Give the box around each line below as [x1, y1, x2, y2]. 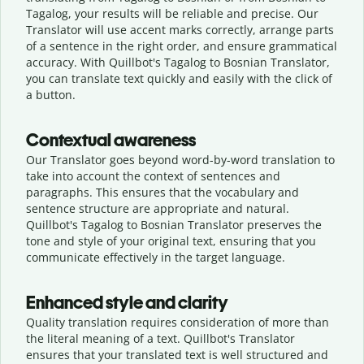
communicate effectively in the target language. [26, 249, 285, 265]
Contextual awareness [26, 128, 196, 151]
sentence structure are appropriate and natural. [26, 200, 289, 216]
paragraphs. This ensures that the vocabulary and [26, 184, 299, 200]
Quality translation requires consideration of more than [26, 314, 329, 330]
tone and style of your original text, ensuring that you [26, 232, 316, 249]
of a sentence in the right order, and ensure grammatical [26, 37, 337, 54]
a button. [26, 86, 76, 102]
